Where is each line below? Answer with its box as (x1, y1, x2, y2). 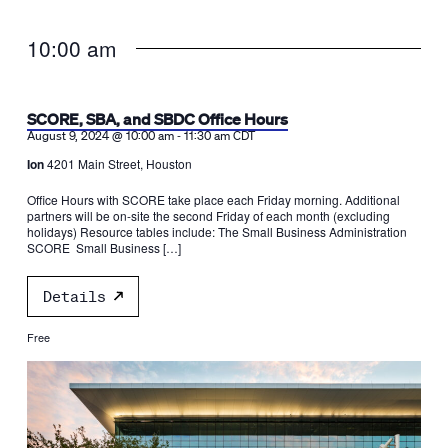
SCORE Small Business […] (26, 238, 181, 256)
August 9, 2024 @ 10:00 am (26, 127, 174, 143)
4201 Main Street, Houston (46, 154, 192, 172)
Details (42, 286, 106, 305)
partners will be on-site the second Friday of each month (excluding (26, 206, 390, 224)
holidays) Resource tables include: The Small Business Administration (26, 222, 407, 240)
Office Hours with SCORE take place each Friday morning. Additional (26, 190, 400, 208)
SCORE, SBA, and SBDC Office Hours (26, 107, 288, 129)
